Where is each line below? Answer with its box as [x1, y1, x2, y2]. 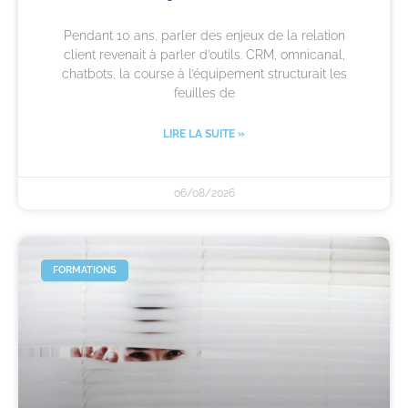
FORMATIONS [53, 264, 117, 277]
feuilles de [173, 85, 235, 100]
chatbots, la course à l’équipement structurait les [61, 66, 347, 81]
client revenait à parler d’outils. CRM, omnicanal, [63, 46, 345, 62]
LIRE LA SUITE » [163, 127, 245, 140]
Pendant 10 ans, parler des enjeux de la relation [63, 27, 345, 43]
